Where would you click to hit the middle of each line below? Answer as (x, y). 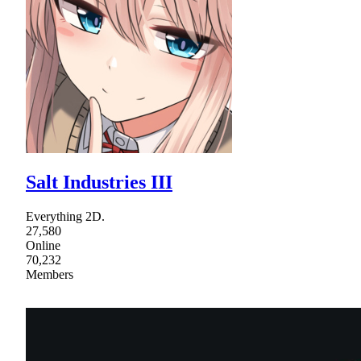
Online (43, 246)
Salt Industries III (99, 183)
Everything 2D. (65, 217)
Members (50, 275)
